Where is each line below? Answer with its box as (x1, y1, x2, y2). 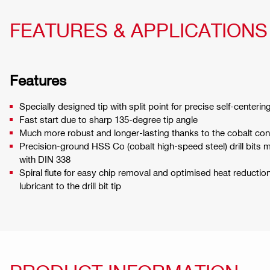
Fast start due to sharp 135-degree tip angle (19, 113, 198, 125)
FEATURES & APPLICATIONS (10, 17, 268, 41)
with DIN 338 (19, 153, 71, 165)
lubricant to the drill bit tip (19, 180, 121, 191)
